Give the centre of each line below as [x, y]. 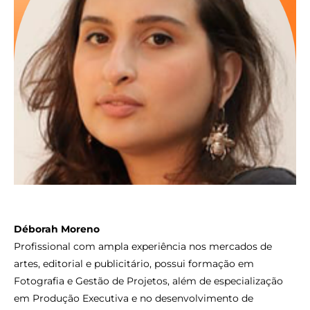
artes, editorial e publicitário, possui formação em [134, 263]
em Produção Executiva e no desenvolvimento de [134, 298]
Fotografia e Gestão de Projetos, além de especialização [148, 281]
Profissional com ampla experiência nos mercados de [143, 246]
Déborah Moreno [57, 229]
